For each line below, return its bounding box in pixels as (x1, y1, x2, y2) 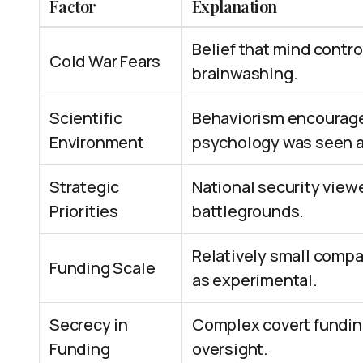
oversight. (192, 338, 269, 360)
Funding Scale (49, 257, 156, 279)
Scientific (49, 107, 123, 129)
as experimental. (192, 269, 318, 291)
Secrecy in (49, 314, 129, 335)
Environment (49, 131, 144, 153)
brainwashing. (192, 62, 298, 84)
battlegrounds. (192, 200, 305, 222)
